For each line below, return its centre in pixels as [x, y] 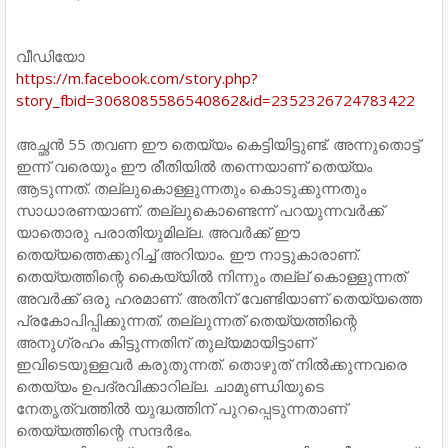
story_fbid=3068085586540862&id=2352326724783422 [215, 99]
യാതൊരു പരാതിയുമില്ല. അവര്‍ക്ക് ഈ [158, 231]
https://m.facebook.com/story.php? [137, 77]
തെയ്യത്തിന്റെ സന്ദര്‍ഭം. [104, 429]
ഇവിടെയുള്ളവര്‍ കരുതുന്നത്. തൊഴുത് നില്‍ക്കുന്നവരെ [211, 363]
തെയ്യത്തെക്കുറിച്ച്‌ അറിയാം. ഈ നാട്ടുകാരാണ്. [188, 253]
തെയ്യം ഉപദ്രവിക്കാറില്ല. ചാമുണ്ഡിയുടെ [170, 385]
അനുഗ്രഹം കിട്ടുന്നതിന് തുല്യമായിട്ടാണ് [165, 341]
